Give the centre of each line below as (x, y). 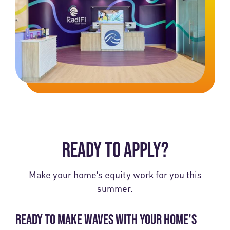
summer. (115, 188)
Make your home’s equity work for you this (115, 174)
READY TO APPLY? (115, 149)
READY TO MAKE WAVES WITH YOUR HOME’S (106, 219)
